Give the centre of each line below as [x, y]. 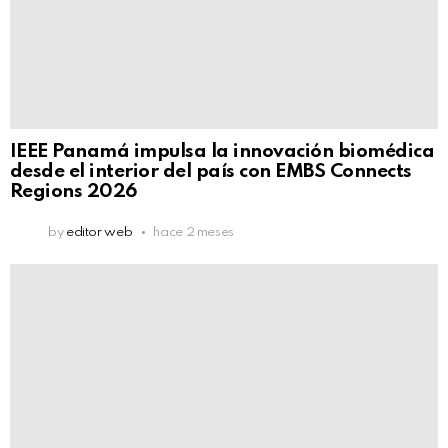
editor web [99, 232]
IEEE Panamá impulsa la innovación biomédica [222, 151]
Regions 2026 [73, 191]
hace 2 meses [194, 232]
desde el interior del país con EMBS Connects [211, 171]
